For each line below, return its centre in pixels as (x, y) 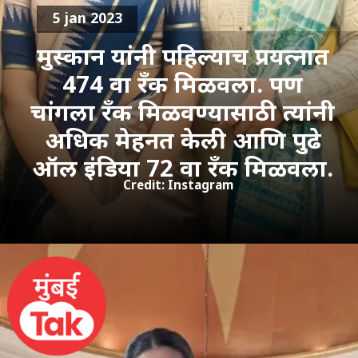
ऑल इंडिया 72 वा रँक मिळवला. (183, 167)
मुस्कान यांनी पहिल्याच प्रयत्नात (183, 56)
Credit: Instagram (178, 185)
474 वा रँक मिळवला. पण (183, 84)
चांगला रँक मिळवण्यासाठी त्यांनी (183, 111)
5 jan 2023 (87, 18)
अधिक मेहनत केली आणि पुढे (183, 139)
